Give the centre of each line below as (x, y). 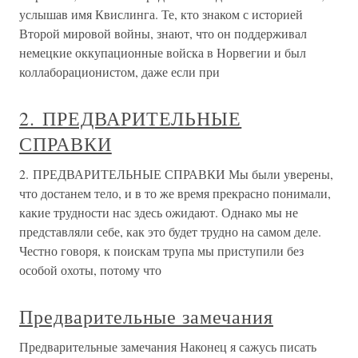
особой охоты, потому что (90, 270)
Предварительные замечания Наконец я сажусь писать (168, 346)
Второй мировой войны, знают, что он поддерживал (163, 33)
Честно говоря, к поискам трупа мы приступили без (161, 251)
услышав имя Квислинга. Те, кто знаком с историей (161, 14)
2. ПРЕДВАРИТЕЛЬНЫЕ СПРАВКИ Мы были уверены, (176, 174)
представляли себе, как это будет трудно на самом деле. (170, 231)
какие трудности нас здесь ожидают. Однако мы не (159, 212)
